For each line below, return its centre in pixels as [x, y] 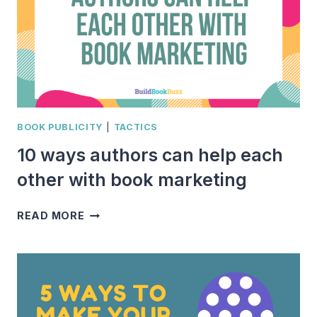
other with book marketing [132, 180]
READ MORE [51, 216]
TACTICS [136, 127]
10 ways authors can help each [150, 155]
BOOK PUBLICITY [60, 127]
